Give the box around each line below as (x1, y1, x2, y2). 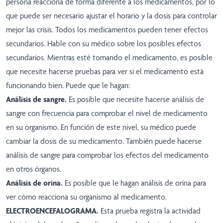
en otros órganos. (6, 164, 61, 174)
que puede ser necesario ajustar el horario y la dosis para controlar (6, 11, 217, 21)
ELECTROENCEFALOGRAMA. (6, 206, 99, 216)
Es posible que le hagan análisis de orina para (63, 178, 206, 188)
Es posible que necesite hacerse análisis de (67, 95, 204, 105)
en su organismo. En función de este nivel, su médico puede (6, 122, 196, 132)
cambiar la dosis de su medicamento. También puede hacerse (6, 136, 202, 146)
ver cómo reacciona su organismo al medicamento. (6, 192, 167, 202)
